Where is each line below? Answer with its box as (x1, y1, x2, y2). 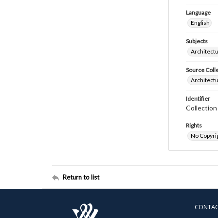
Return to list (63, 173, 99, 181)
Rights (186, 122, 202, 129)
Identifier (186, 95, 210, 102)
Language (186, 9, 211, 16)
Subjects (186, 37, 208, 45)
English (191, 19, 210, 26)
